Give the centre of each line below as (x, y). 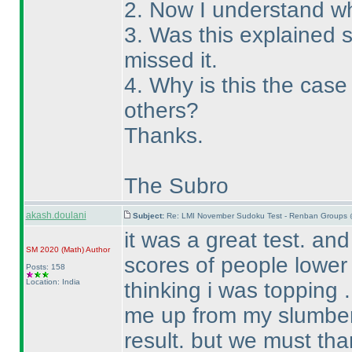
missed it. (170, 60)
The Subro (176, 186)
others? (161, 110)
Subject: (149, 216)
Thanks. (163, 136)
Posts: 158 (45, 267)
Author (97, 249)
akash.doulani (56, 215)
